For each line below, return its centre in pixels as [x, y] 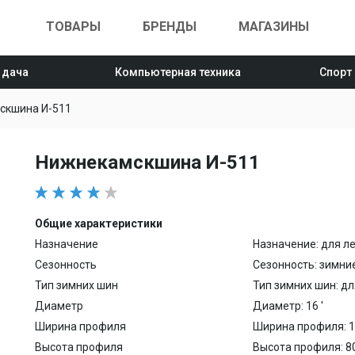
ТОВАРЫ [73, 27]
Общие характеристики [99, 223]
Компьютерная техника [177, 72]
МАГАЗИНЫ [274, 27]
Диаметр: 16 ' [288, 306]
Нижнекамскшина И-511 [147, 162]
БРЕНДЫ [170, 27]
